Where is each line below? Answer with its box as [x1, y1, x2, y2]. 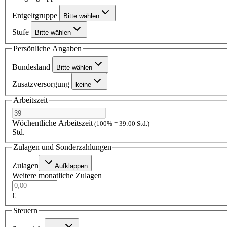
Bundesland [12, 62, 52, 71]
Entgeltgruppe [12, 11, 59, 20]
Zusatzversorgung [12, 79, 71, 88]
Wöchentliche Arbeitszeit [12, 118, 93, 127]
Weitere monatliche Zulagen [12, 171, 102, 180]
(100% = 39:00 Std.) [93, 119, 149, 127]
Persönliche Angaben [13, 44, 82, 53]
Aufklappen [55, 162, 88, 170]
